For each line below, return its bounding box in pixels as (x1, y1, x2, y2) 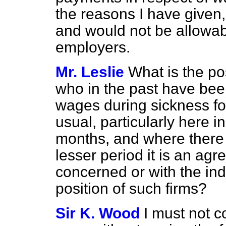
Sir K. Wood (55, 205, 140, 221)
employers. (55, 39, 130, 55)
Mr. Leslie (55, 64, 124, 80)
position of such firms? (55, 180, 207, 197)
